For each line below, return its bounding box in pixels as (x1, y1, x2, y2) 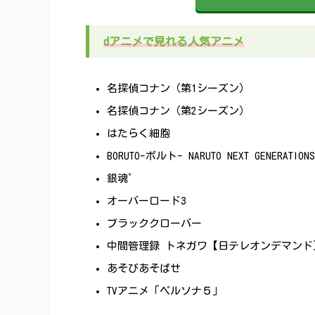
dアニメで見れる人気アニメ (103, 36, 244, 47)
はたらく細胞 (107, 128, 170, 139)
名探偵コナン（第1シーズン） (107, 83, 250, 94)
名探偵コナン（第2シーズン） (107, 105, 250, 116)
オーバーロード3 (107, 195, 186, 206)
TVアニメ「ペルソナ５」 (107, 285, 223, 296)
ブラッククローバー (107, 218, 202, 229)
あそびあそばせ (107, 263, 181, 274)
